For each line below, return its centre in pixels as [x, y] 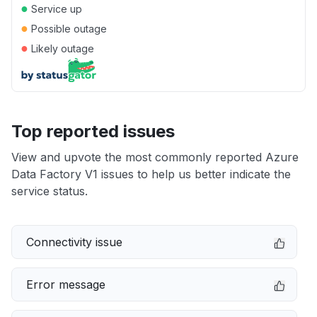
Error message [66, 284]
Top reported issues [93, 131]
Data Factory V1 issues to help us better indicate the [151, 174]
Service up [55, 9]
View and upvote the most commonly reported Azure [155, 157]
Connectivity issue [74, 242]
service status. [50, 191]
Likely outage [61, 48]
